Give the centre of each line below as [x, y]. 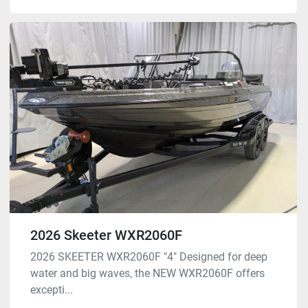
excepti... [52, 290]
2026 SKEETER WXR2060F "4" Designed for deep [149, 257]
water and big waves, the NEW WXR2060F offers [147, 274]
